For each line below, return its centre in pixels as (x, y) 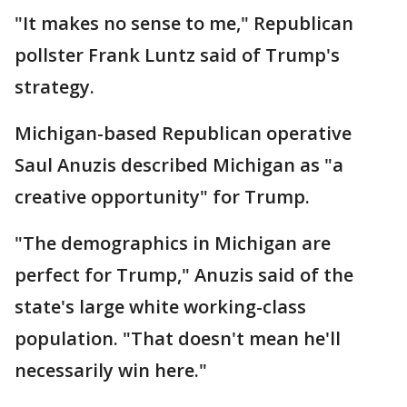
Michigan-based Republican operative (183, 134)
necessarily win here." (111, 371)
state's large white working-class (160, 307)
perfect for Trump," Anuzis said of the (184, 275)
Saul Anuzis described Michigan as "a (179, 165)
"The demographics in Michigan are (173, 243)
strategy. (55, 87)
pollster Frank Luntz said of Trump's (177, 55)
